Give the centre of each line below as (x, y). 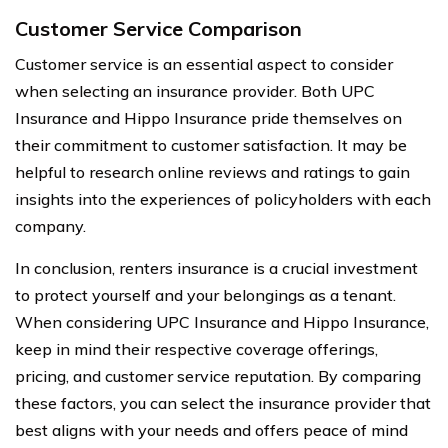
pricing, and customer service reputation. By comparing (218, 375)
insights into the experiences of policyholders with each (223, 198)
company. (50, 225)
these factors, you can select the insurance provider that (223, 402)
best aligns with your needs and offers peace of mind (211, 429)
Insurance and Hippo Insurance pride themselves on (208, 117)
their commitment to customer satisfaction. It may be (211, 144)
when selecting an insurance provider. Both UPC (195, 90)
